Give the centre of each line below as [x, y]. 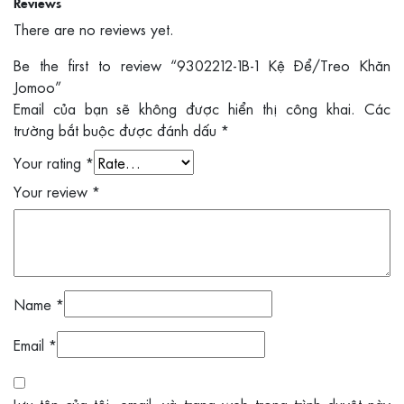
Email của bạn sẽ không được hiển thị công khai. [185, 109]
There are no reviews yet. [94, 29]
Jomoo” [37, 87]
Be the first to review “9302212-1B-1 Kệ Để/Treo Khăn [202, 65]
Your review [53, 192]
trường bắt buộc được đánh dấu [117, 130]
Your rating [50, 163]
